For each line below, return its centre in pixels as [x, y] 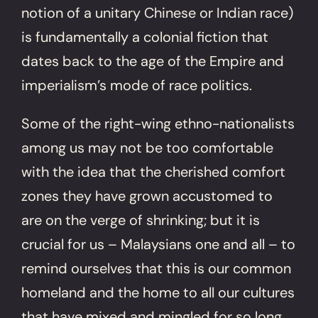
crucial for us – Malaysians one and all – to [159, 244]
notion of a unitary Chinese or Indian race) [158, 12]
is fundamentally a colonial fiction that [145, 37]
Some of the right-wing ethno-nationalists [158, 123]
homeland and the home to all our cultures [158, 292]
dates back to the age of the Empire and [153, 61]
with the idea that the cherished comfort [154, 171]
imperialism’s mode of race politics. [137, 85]
